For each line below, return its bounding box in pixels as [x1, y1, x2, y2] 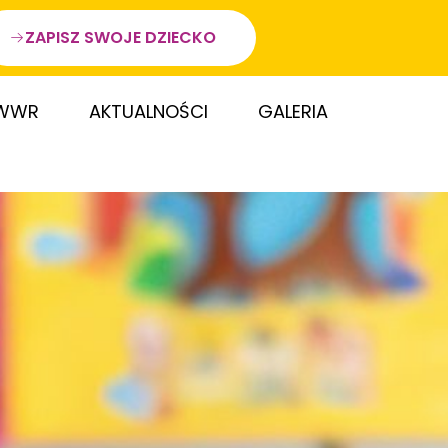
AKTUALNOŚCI [89, 99, 209, 124]
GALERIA [258, 99, 329, 124]
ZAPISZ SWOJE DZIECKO [25, 26, 216, 49]
